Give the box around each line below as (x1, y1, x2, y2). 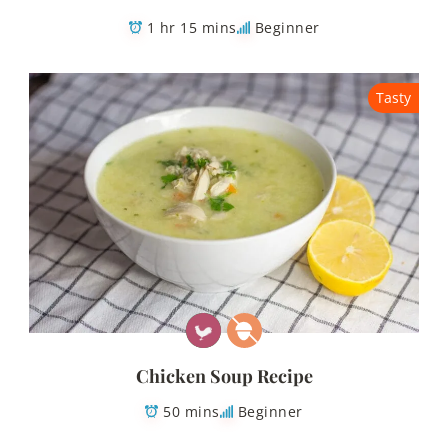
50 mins (163, 401, 220, 421)
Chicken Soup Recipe (135, 363, 313, 388)
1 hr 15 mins (146, 17, 237, 37)
